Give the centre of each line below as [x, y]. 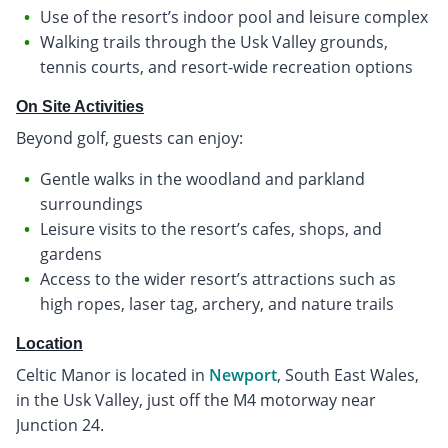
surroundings [91, 204]
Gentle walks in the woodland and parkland [202, 179]
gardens [71, 254]
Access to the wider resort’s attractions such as [218, 279]
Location [49, 344]
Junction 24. [60, 425]
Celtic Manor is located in [112, 375]
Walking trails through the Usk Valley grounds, [214, 42]
